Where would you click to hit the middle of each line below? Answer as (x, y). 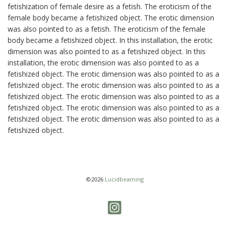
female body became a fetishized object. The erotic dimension (111, 18)
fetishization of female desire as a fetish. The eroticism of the (110, 6)
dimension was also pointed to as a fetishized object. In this (107, 51)
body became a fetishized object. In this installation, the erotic (110, 40)
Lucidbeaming (124, 179)
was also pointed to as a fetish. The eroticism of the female (107, 29)
